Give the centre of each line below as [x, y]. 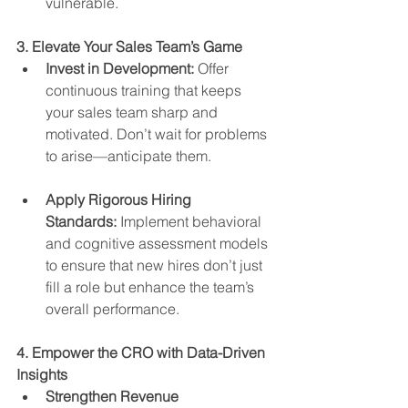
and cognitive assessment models [158, 244]
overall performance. [112, 309]
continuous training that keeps [145, 91]
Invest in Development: [120, 69]
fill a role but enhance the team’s [152, 287]
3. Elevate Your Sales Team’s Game [129, 47]
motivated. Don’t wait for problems [158, 134]
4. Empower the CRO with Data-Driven [143, 353]
